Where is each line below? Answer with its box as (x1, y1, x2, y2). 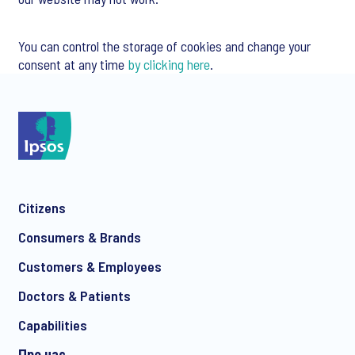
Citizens (18, 199, 66, 217)
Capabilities (18, 316, 87, 334)
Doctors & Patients (18, 287, 131, 305)
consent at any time (18, 55, 128, 73)
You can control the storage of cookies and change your (18, 37, 311, 55)
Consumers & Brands (18, 228, 141, 246)
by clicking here (128, 55, 210, 73)
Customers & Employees (18, 258, 162, 276)
